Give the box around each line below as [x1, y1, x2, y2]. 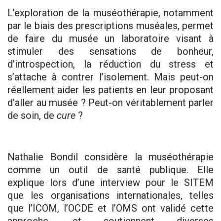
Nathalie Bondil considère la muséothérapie [7, 151, 214, 163]
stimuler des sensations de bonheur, [7, 45, 214, 58]
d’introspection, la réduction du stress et [7, 58, 214, 71]
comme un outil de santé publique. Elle [7, 164, 214, 176]
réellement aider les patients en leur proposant [7, 84, 214, 96]
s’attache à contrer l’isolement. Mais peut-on [7, 71, 214, 83]
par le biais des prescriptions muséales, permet [7, 20, 214, 32]
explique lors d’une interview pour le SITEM [7, 177, 214, 189]
